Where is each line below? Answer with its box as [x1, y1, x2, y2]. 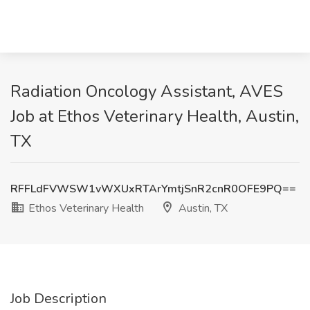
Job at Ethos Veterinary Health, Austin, [10, 105, 299, 127]
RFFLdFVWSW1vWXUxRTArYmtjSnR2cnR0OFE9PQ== [10, 181, 296, 197]
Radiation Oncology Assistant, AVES [10, 80, 283, 102]
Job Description [10, 289, 107, 308]
